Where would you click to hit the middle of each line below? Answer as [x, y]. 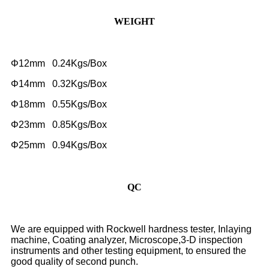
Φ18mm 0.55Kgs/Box [59, 104]
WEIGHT [134, 22]
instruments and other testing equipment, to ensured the [128, 251]
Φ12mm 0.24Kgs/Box [59, 64]
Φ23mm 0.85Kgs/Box [59, 125]
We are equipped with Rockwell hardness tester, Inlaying [131, 229]
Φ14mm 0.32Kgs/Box [59, 84]
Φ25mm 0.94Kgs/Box [59, 145]
